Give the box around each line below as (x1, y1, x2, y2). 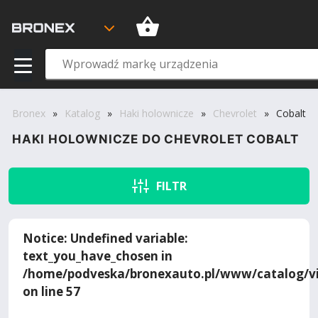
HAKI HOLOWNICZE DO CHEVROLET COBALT (12, 132, 299, 146)
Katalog (65, 106, 100, 120)
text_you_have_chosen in (23, 248, 172, 264)
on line (23, 283, 66, 300)
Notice (23, 230, 64, 246)
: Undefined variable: (64, 230, 188, 246)
